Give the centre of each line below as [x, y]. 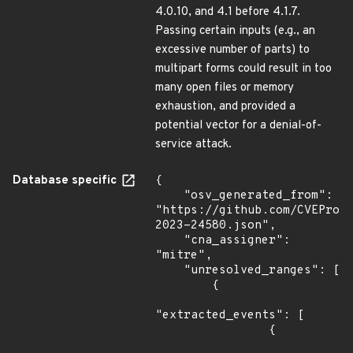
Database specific [66, 181]
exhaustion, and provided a [225, 107]
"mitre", [184, 256]
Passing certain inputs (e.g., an [235, 31]
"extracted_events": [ [230, 316]
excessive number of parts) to [232, 50]
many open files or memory [225, 88]
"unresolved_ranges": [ [169, 271]
